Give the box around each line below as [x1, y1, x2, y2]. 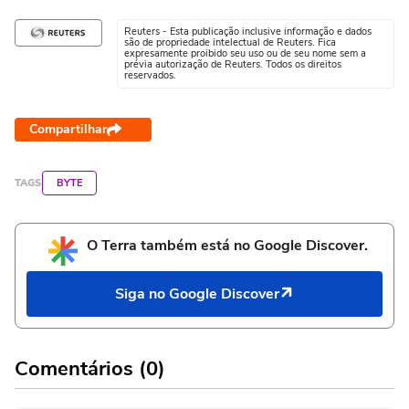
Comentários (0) [15, 355, 165, 383]
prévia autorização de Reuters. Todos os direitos [124, 58, 341, 72]
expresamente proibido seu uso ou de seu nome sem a [124, 47, 366, 61]
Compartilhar [29, 121, 107, 139]
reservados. [124, 68, 176, 83]
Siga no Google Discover [115, 284, 279, 305]
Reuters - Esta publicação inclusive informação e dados [124, 25, 372, 39]
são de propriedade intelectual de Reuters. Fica [124, 36, 336, 50]
